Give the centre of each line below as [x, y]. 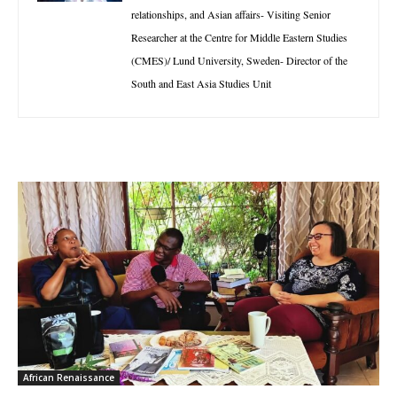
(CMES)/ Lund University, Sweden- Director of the [239, 60]
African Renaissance [69, 377]
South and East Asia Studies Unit [201, 83]
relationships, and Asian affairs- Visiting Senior [231, 14]
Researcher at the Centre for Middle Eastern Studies [239, 37]
